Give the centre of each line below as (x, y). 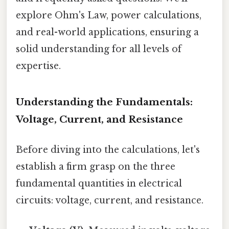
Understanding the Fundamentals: (104, 102)
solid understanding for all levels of (99, 49)
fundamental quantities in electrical (99, 183)
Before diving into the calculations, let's (108, 150)
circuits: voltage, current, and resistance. (110, 200)
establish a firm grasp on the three (96, 166)
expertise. (38, 66)
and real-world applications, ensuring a (107, 32)
